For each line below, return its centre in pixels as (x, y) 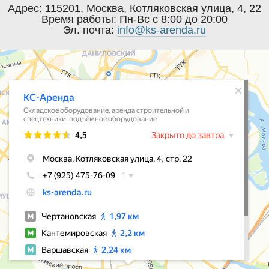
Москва (105, 8)
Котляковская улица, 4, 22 (195, 8)
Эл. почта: (90, 30)
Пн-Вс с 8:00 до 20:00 (174, 19)
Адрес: (26, 8)
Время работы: (80, 19)
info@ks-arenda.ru (162, 30)
